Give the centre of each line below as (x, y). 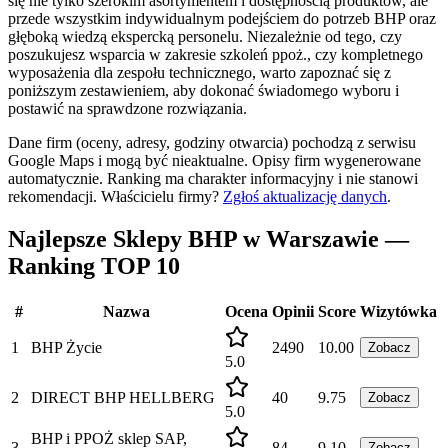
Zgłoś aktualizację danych (305, 196)
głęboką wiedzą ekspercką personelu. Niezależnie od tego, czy (205, 36)
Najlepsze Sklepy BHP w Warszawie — (208, 238)
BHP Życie (66, 347)
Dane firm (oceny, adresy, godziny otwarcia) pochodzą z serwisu (212, 142)
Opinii (293, 311)
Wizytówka (398, 311)
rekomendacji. (52, 196)
